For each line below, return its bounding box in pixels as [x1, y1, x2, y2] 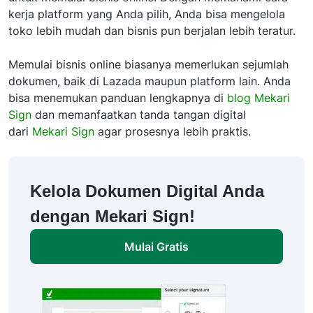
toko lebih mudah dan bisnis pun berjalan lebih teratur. [8, 24, 296, 38]
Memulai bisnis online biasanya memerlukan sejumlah [8, 57, 289, 72]
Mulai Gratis [124, 240, 189, 254]
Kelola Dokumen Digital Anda [30, 182, 264, 201]
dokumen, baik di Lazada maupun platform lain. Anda [8, 74, 291, 89]
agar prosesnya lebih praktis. [94, 124, 251, 139]
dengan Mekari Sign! [30, 207, 195, 226]
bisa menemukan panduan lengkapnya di [8, 91, 227, 105]
